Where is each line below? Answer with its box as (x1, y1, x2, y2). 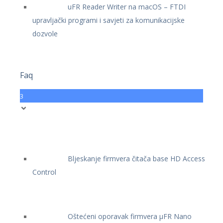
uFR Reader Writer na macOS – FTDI (68, 2, 186, 11)
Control (32, 167, 56, 177)
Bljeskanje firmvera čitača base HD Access (68, 154, 205, 163)
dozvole (32, 29, 58, 38)
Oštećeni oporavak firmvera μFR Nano (68, 212, 192, 221)
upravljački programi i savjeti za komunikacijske (32, 15, 185, 25)
